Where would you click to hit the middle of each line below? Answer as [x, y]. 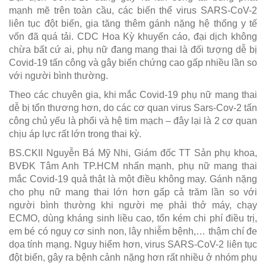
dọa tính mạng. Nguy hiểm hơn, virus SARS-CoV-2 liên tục [133, 245]
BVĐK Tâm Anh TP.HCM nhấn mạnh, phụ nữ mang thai [133, 166]
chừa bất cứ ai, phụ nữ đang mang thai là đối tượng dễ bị [133, 50]
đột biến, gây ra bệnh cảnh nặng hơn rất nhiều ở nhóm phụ [133, 258]
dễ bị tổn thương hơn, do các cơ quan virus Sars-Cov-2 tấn [133, 108]
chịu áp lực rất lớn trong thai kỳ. [75, 134]
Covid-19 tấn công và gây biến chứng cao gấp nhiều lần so [133, 63]
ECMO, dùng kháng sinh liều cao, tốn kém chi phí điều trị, [133, 218]
